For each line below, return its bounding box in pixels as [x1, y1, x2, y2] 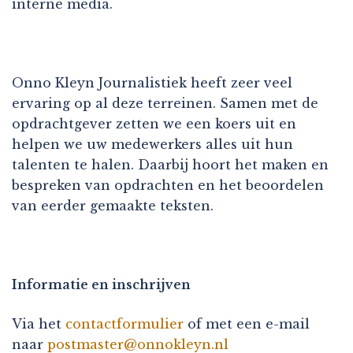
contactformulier [65, 315, 184, 332]
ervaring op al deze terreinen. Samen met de [12, 95, 318, 111]
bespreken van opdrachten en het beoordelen [12, 176, 324, 193]
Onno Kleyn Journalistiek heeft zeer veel [12, 74, 292, 91]
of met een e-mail [184, 315, 310, 332]
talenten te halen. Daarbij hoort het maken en [12, 156, 329, 173]
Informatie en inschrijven [12, 276, 191, 292]
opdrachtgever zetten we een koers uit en [12, 115, 296, 132]
